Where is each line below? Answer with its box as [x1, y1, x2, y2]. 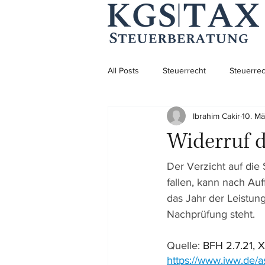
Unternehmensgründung [131, 160, 222, 170]
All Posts [108, 65, 139, 75]
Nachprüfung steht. [167, 208, 255, 220]
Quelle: [167, 240, 203, 251]
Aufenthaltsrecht [131, 112, 192, 122]
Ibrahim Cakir [193, 111, 240, 121]
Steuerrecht [163, 65, 206, 75]
